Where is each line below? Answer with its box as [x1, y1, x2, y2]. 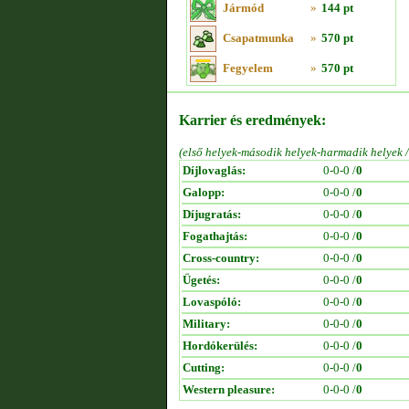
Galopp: [183, 185, 225, 199]
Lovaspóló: [183, 295, 241, 309]
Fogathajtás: [183, 229, 247, 243]
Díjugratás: [183, 207, 241, 221]
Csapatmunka [223, 31, 294, 45]
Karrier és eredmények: [179, 112, 326, 128]
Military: [183, 317, 230, 330]
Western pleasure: [183, 383, 275, 396]
